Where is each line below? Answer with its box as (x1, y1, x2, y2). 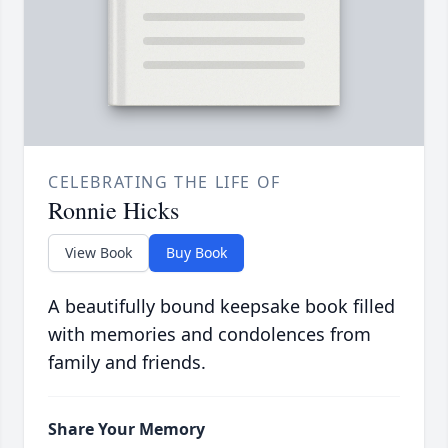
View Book (65, 243, 132, 263)
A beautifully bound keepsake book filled (48, 294, 395, 319)
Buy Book (166, 243, 227, 263)
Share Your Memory (48, 418, 205, 441)
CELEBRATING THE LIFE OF (48, 171, 281, 194)
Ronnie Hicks (48, 194, 179, 227)
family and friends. (48, 350, 206, 375)
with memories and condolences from (48, 322, 371, 347)
